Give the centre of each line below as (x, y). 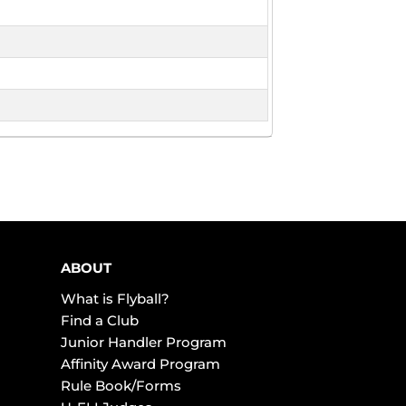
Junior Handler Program (143, 343)
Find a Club (99, 321)
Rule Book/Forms (121, 386)
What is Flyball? (115, 299)
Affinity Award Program (140, 364)
